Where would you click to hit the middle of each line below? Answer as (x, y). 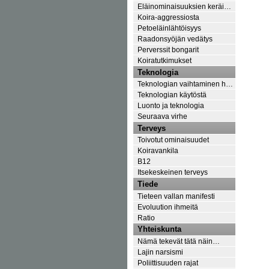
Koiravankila (158, 151)
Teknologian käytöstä (172, 95)
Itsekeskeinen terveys (173, 172)
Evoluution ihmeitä (168, 207)
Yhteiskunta (159, 229)
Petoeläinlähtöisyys (169, 28)
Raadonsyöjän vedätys (175, 38)
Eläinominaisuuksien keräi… (184, 6)
